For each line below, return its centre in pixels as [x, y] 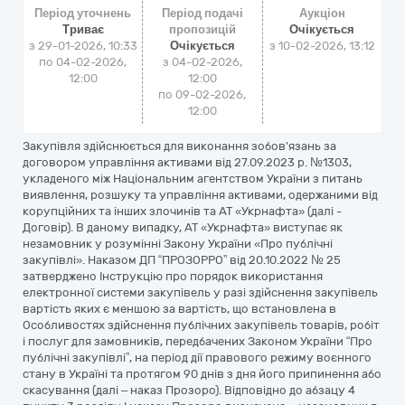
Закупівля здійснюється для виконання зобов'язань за [179, 146]
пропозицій [202, 29]
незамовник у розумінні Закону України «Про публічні [178, 244]
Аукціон [322, 13]
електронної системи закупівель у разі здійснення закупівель [200, 292]
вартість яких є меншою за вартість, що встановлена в [179, 309]
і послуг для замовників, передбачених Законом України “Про [198, 341]
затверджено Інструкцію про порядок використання [173, 276]
